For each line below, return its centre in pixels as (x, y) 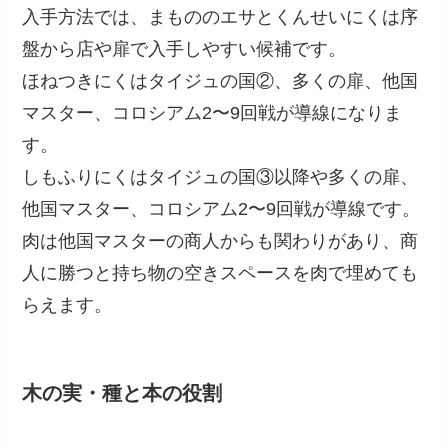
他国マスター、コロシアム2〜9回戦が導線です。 (221, 208)
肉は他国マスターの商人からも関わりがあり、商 (220, 240)
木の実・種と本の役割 (122, 393)
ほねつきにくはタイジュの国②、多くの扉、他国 (220, 80)
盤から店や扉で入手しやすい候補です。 (184, 48)
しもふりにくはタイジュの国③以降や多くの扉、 (220, 176)
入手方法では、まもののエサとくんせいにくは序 (220, 16)
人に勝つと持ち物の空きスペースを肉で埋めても (220, 272)
